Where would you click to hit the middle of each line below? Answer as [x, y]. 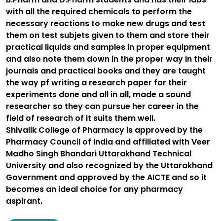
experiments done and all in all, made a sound [98, 94]
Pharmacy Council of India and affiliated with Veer [108, 142]
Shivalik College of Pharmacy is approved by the [104, 130]
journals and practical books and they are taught [106, 71]
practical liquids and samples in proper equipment [108, 47]
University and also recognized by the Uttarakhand [109, 166]
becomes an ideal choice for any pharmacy [94, 189]
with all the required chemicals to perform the [99, 12]
